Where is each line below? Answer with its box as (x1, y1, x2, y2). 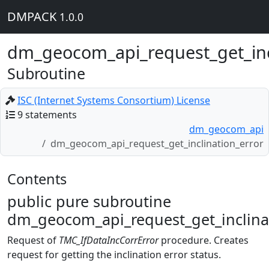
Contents (7, 169, 67, 189)
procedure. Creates (159, 234, 249, 247)
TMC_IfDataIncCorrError (59, 234, 159, 247)
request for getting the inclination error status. (7, 248, 221, 261)
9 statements (17, 108, 77, 121)
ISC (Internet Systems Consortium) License (17, 94, 210, 107)
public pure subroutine (7, 191, 171, 211)
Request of (7, 234, 59, 247)
